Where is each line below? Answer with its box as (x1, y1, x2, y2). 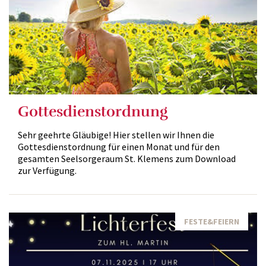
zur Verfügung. (18, 164, 77, 176)
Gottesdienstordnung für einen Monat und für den (18, 141, 220, 153)
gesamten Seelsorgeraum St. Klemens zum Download (18, 153, 236, 164)
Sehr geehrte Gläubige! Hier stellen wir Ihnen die (18, 129, 214, 141)
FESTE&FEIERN (184, 216, 239, 227)
